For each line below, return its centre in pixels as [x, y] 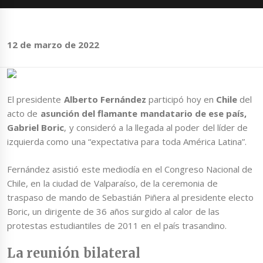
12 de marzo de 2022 [53, 45]
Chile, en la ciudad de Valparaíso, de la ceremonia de [112, 183]
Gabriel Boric [36, 128]
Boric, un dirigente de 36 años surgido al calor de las [113, 211]
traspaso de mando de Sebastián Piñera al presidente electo [131, 197]
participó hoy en [183, 100]
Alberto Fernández [105, 100]
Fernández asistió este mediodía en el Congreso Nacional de [130, 169]
